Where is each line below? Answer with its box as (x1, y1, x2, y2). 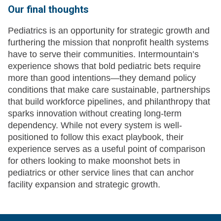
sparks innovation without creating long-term (8, 109, 182, 119)
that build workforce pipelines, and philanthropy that (8, 97, 210, 107)
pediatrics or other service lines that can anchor (8, 168, 194, 178)
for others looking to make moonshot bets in (8, 156, 180, 166)
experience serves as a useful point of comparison (8, 144, 205, 154)
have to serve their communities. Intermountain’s (8, 49, 199, 60)
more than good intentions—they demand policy (8, 73, 196, 83)
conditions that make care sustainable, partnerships (8, 85, 210, 95)
